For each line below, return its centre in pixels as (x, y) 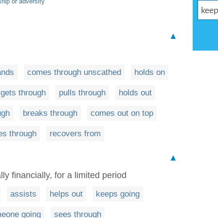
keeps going (118, 194)
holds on (150, 72)
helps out (66, 194)
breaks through (50, 113)
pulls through (82, 93)
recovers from (75, 134)
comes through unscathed (74, 72)
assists (23, 194)
